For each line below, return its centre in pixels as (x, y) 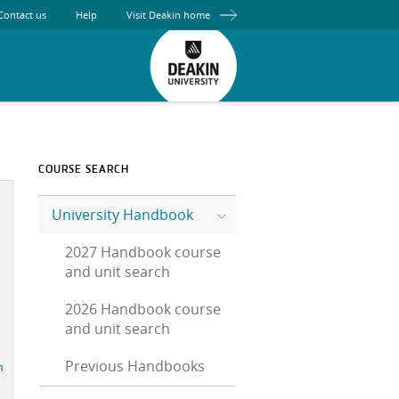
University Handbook (122, 215)
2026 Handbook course (143, 309)
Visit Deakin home (168, 15)
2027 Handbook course (143, 252)
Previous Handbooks (135, 366)
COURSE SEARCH (84, 170)
